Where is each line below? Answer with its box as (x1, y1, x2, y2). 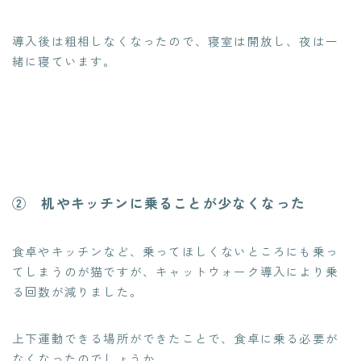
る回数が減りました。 (12, 282, 143, 300)
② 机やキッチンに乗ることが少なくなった (12, 192, 305, 213)
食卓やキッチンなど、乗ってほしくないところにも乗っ (12, 242, 338, 259)
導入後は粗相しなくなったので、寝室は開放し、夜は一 (12, 31, 339, 49)
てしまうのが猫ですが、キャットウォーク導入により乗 (12, 262, 339, 280)
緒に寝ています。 (12, 52, 117, 69)
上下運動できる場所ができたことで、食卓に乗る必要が (12, 329, 339, 346)
